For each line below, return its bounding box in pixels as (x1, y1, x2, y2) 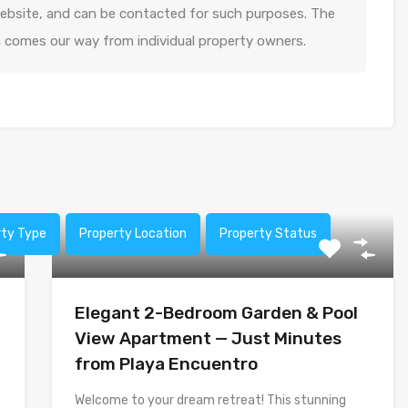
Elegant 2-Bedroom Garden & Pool (74, 302, 358, 323)
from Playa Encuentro (74, 353, 258, 374)
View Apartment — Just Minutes (74, 328, 342, 349)
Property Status (219, 226, 317, 241)
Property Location (79, 226, 187, 241)
